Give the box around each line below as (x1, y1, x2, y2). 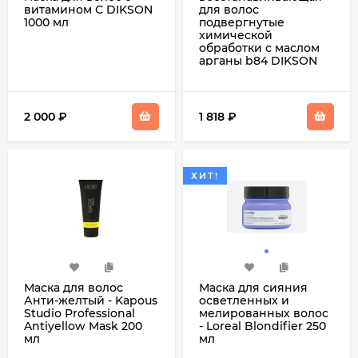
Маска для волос (24, 280, 123, 295)
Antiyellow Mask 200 (24, 319, 142, 333)
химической (199, 28, 272, 42)
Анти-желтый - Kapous (24, 293, 157, 308)
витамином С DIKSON (24, 2, 153, 17)
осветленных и (199, 293, 289, 308)
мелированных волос (199, 306, 328, 320)
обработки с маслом (199, 41, 320, 55)
